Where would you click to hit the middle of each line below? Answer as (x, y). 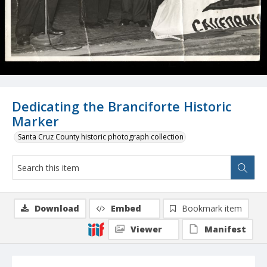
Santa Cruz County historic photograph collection (101, 137)
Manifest (225, 229)
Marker (35, 122)
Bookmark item (212, 209)
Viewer (146, 229)
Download (57, 209)
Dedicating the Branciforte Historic (122, 107)
